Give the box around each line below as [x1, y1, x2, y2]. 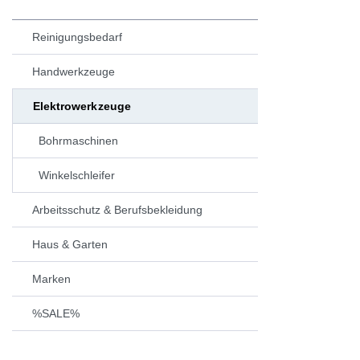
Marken [31, 272, 71, 285]
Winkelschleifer [38, 168, 115, 182]
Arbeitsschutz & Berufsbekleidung [31, 202, 202, 216]
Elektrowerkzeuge [32, 99, 132, 112]
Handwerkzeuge [31, 64, 115, 78]
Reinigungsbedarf [31, 30, 122, 43]
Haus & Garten [31, 237, 108, 251]
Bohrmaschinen [38, 133, 118, 147]
